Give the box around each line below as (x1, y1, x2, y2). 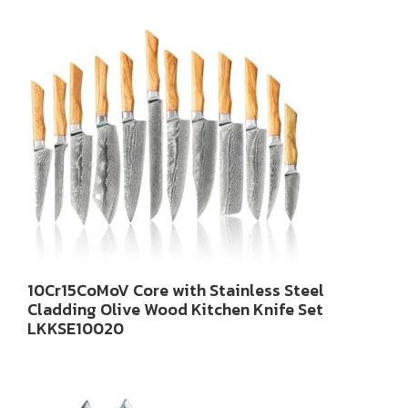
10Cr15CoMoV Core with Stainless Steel (27, 278, 324, 302)
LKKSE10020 (27, 316, 124, 341)
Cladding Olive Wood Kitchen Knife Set (27, 297, 323, 321)
